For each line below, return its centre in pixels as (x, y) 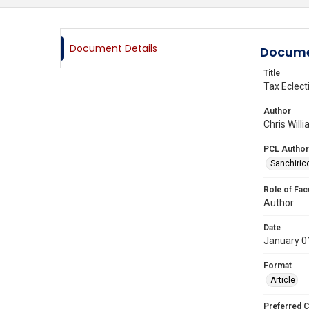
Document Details (113, 48)
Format (278, 266)
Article (283, 280)
